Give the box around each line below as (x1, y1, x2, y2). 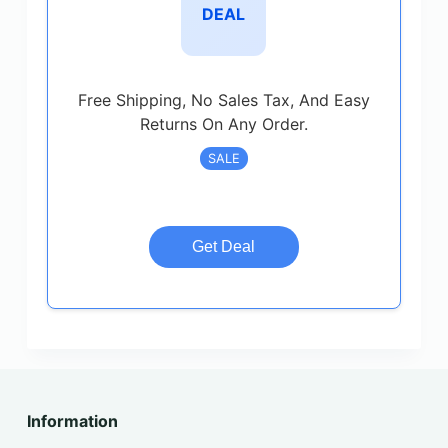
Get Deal (192, 238, 256, 255)
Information (26, 411, 118, 431)
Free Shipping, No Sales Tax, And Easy (77, 90, 370, 110)
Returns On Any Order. (139, 114, 308, 134)
